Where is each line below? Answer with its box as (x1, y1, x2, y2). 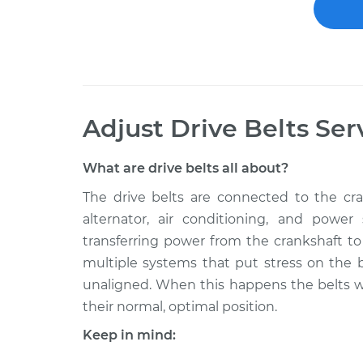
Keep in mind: (83, 327, 176, 343)
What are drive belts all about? (83, 160, 288, 176)
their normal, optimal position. (83, 299, 277, 314)
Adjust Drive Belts (83, 113, 309, 143)
